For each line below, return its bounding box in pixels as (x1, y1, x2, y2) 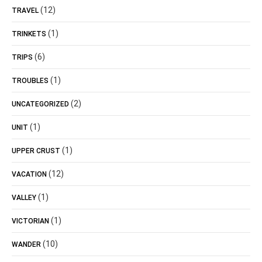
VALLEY (12, 194, 36, 202)
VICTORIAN (12, 217, 49, 225)
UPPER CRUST (12, 147, 60, 155)
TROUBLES (12, 77, 49, 85)
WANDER (12, 240, 41, 249)
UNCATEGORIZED (12, 100, 69, 108)
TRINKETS (12, 30, 46, 38)
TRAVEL (12, 6, 39, 15)
